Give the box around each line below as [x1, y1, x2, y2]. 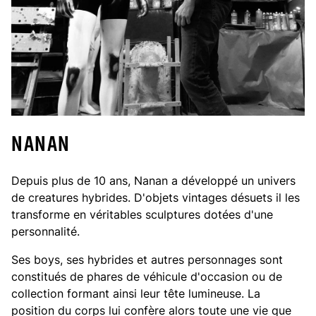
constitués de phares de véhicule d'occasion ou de [11, 269, 282, 284]
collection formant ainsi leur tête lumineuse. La [11, 286, 260, 300]
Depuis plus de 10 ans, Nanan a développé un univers [11, 174, 296, 188]
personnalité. [11, 224, 83, 238]
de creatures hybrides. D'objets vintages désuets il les [11, 190, 300, 205]
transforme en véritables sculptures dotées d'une [11, 207, 273, 221]
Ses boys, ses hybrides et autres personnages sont [11, 253, 283, 267]
